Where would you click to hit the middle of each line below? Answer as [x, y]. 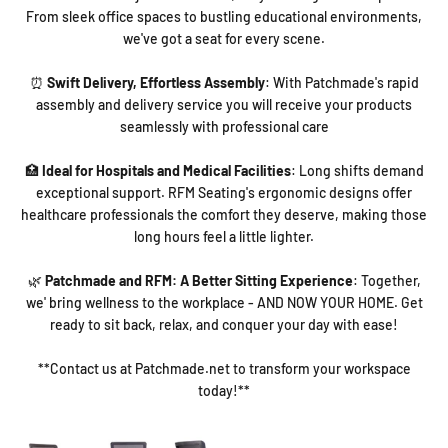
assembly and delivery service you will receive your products [224, 104]
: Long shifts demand [357, 170]
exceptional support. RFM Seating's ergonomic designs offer [224, 192]
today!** [224, 390]
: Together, [386, 280]
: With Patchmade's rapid [341, 82]
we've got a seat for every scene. [224, 38]
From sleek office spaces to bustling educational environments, [224, 16]
